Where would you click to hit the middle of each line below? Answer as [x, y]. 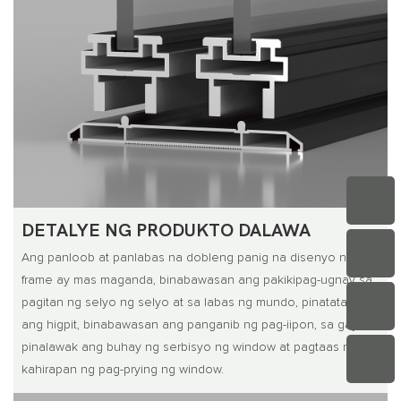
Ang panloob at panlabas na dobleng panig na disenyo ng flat [197, 257]
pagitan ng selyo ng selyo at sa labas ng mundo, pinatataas [191, 302]
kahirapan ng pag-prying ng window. [122, 369]
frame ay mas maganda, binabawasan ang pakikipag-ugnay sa [196, 280]
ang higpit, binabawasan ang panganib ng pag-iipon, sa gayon [197, 324]
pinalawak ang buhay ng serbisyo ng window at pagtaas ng [189, 347]
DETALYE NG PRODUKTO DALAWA [166, 231]
